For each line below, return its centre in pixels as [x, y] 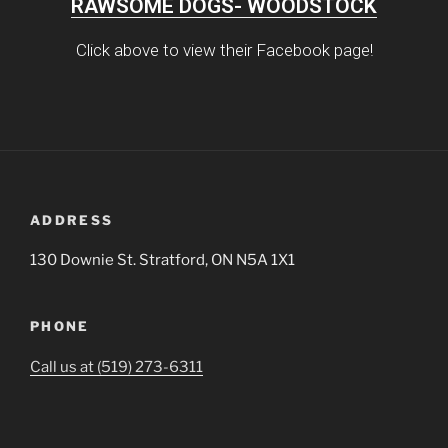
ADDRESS [72, 219]
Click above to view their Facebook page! [224, 50]
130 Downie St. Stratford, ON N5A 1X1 [162, 260]
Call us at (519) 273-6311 [116, 366]
